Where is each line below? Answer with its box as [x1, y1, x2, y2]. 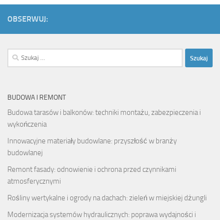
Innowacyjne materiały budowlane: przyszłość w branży [7, 137, 177, 146]
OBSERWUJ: [7, 14, 48, 24]
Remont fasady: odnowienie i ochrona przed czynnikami [7, 165, 176, 174]
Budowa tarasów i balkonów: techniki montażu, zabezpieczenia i [7, 108, 201, 117]
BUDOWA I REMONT [7, 93, 66, 102]
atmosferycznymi [7, 177, 61, 186]
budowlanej [7, 148, 43, 158]
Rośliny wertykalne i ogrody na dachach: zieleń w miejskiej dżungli [7, 193, 207, 203]
